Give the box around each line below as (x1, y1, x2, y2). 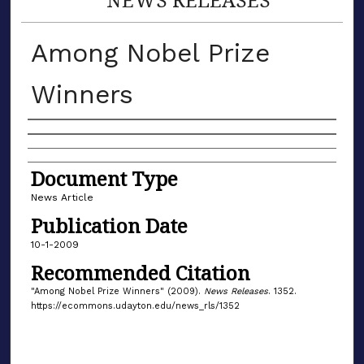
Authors (27, 123, 104, 150)
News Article (30, 191, 93, 203)
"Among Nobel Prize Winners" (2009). (30, 286, 204, 297)
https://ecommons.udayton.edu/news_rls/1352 (30, 301, 240, 312)
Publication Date (30, 211, 188, 239)
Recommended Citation (30, 259, 250, 287)
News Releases (203, 286, 268, 297)
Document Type (30, 164, 178, 192)
